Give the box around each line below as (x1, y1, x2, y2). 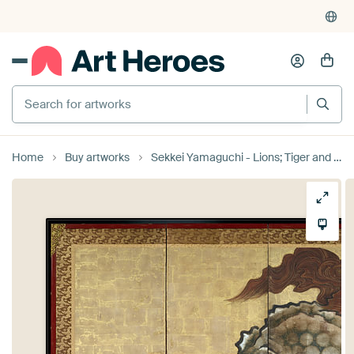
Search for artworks (12, 82, 125, 100)
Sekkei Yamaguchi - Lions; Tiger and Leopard (151, 149, 333, 164)
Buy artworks (65, 149, 130, 164)
